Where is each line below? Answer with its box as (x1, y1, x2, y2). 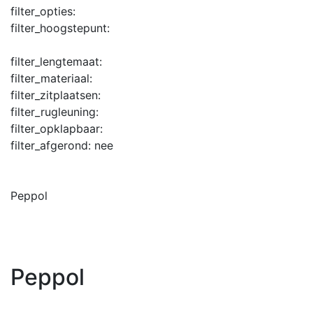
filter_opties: (10, 3, 75, 18)
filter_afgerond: (10, 138, 94, 152)
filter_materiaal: (10, 71, 92, 85)
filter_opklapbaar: (10, 121, 103, 136)
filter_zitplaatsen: (10, 87, 101, 102)
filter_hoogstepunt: (10, 20, 110, 35)
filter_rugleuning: (10, 104, 99, 119)
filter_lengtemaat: (10, 54, 102, 68)
